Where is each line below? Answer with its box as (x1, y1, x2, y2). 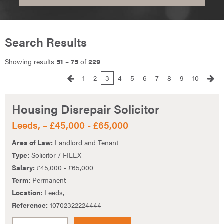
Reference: (12, 199, 48, 210)
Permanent (30, 174, 66, 185)
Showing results (5, 56, 56, 67)
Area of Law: (12, 137, 53, 147)
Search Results (5, 33, 87, 51)
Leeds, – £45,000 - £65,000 (12, 118, 128, 132)
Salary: (12, 162, 35, 172)
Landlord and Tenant (53, 137, 118, 147)
